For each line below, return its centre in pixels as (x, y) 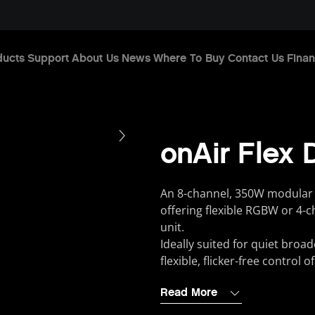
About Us (95, 58)
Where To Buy (189, 58)
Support (48, 58)
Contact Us (256, 58)
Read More (189, 292)
